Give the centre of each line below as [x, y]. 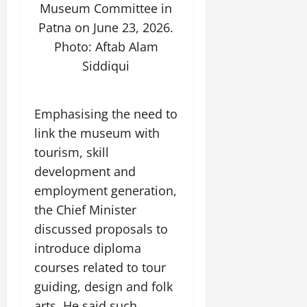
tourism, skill [72, 152]
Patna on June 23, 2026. [106, 27]
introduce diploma [88, 248]
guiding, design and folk [103, 287]
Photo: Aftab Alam [106, 46]
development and [85, 172]
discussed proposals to [101, 229]
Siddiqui [106, 65]
